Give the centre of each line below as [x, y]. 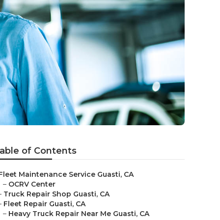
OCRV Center [32, 184]
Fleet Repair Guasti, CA [44, 204]
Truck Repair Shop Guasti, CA [56, 194]
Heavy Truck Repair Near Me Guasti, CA [79, 214]
